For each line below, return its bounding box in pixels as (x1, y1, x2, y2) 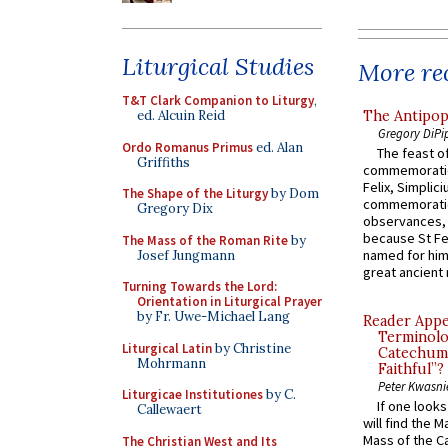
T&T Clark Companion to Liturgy (122, 92, 314, 109)
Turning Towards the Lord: (122, 278, 277, 295)
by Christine (212, 339, 291, 357)
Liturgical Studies (122, 51, 314, 82)
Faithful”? (378, 360, 444, 379)
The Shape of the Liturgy (122, 185, 268, 202)
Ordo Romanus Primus (122, 138, 253, 156)
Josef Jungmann (137, 246, 235, 264)
